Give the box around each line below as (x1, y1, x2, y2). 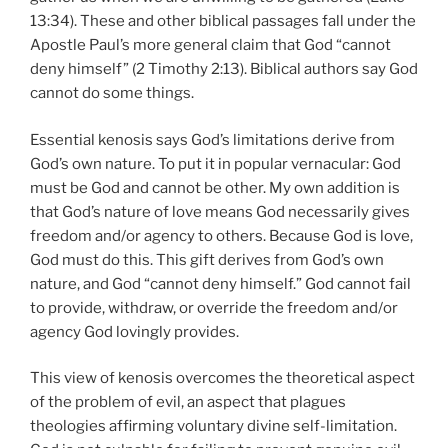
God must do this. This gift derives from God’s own (30, 250, 384, 269)
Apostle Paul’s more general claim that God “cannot (30, 36, 391, 54)
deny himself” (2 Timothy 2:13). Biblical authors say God (30, 60, 418, 78)
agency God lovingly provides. (30, 322, 239, 341)
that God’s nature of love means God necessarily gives (30, 202, 410, 221)
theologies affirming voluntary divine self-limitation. (30, 417, 397, 435)
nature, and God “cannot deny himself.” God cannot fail (30, 274, 411, 293)
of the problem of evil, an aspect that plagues (30, 393, 346, 411)
